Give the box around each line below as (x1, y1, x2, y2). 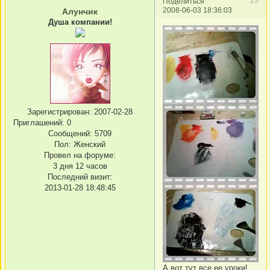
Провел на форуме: (44, 150, 116, 160)
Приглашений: (13, 118, 64, 127)
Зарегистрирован (27, 107, 89, 116)
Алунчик (62, 6, 98, 16)
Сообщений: (48, 128, 92, 138)
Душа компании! (48, 17, 112, 27)
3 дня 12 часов (52, 161, 107, 171)
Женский (71, 139, 105, 149)
